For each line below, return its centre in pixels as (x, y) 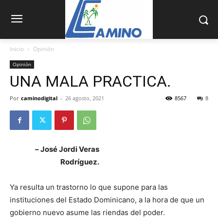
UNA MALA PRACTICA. (91, 82)
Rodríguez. (80, 162)
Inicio (17, 49)
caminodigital (39, 98)
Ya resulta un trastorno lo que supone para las (89, 187)
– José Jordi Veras (67, 149)
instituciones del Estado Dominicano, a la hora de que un (107, 200)
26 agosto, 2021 (85, 98)
